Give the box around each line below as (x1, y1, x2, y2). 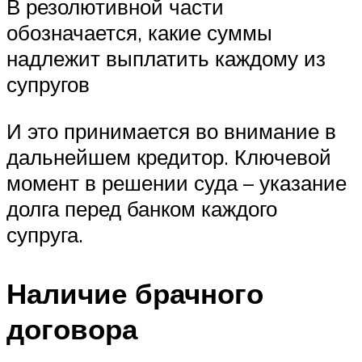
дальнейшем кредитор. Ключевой (6, 143, 331, 170)
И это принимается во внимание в (6, 117, 336, 144)
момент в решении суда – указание (6, 169, 347, 196)
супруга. (6, 221, 83, 247)
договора (6, 310, 137, 347)
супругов (6, 70, 90, 97)
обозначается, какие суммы (6, 19, 272, 45)
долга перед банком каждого (6, 195, 277, 221)
